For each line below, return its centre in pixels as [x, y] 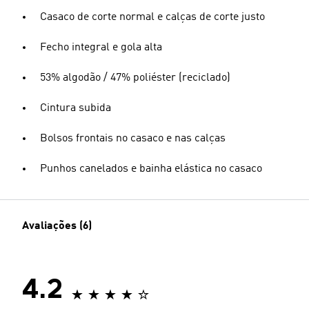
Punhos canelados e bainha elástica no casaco [151, 169]
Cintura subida [76, 108]
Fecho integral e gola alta [101, 48]
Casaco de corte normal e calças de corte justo [152, 17]
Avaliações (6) [57, 226]
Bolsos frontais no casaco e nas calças [133, 139]
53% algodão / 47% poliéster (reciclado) [135, 78]
